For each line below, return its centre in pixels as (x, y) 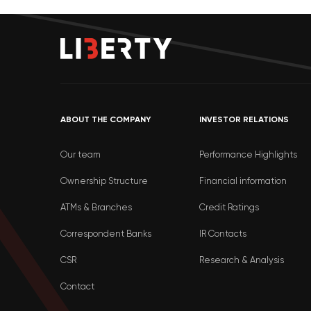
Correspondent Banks (106, 234)
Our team (81, 155)
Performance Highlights (248, 155)
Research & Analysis (242, 260)
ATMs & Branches (96, 208)
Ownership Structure (104, 181)
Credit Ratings (229, 208)
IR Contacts (223, 234)
